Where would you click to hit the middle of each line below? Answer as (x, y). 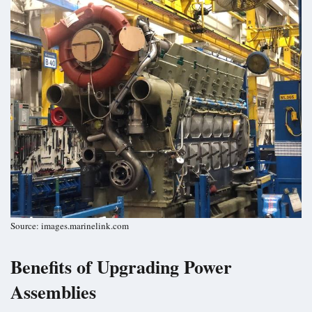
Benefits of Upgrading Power (121, 267)
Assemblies (53, 292)
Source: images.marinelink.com (70, 226)
